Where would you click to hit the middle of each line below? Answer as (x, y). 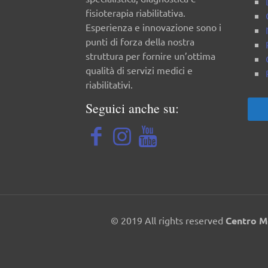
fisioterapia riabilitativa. (135, 12)
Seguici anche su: (132, 108)
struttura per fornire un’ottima (150, 55)
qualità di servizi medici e (139, 70)
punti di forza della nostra (140, 41)
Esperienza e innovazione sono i (153, 27)
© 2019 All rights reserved (168, 220)
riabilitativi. (109, 84)
